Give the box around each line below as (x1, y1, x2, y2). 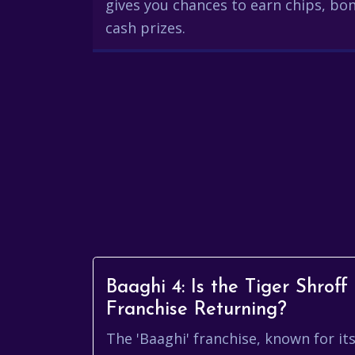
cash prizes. (105, 18, 185, 37)
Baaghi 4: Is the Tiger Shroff (106, 278, 348, 297)
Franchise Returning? (106, 300, 287, 319)
